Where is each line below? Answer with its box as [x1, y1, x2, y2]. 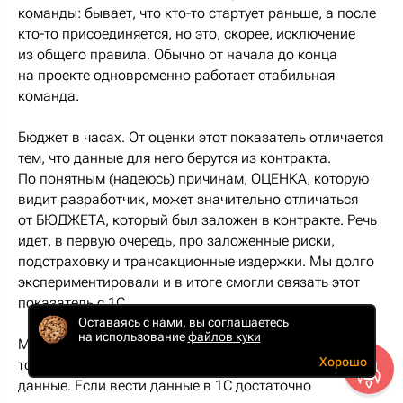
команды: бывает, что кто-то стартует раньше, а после [18, 4, 376, 22]
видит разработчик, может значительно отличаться [18, 190, 358, 208]
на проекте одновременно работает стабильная [18, 66, 335, 84]
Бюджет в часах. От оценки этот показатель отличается [18, 128, 383, 146]
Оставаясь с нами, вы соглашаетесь [77, 315, 289, 329]
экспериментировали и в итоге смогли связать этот [18, 273, 360, 291]
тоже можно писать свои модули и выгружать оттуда [18, 355, 365, 373]
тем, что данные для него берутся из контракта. [18, 148, 331, 166]
